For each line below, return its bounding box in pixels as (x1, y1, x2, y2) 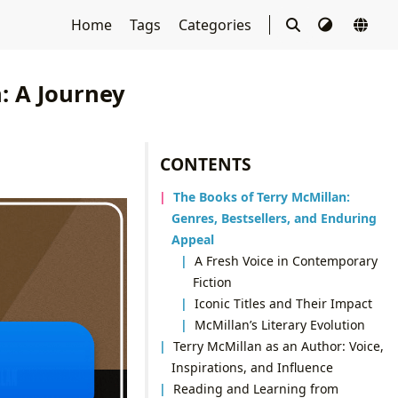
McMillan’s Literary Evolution (195, 315, 366, 333)
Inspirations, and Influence (171, 358, 333, 376)
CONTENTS (160, 151, 252, 176)
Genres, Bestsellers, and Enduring (171, 209, 377, 227)
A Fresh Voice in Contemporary (195, 251, 378, 269)
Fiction (192, 273, 232, 291)
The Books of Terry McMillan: (173, 187, 351, 205)
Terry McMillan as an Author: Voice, (173, 337, 385, 354)
